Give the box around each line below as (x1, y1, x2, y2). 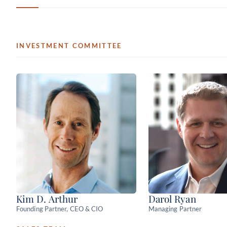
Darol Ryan (148, 192, 196, 205)
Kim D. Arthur (16, 192, 78, 205)
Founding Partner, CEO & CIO (16, 204, 103, 213)
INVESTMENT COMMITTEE (16, 42, 122, 50)
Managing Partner (148, 204, 202, 213)
